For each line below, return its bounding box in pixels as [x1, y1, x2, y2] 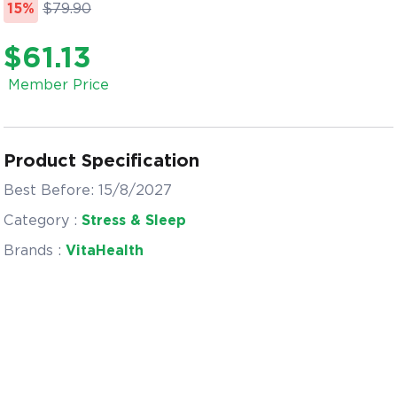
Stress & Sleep [82, 212, 186, 229]
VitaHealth [66, 242, 144, 259]
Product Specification [4, 150, 199, 171]
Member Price [8, 76, 109, 93]
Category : [4, 212, 77, 229]
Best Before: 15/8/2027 [4, 182, 172, 198]
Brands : [4, 242, 66, 259]
